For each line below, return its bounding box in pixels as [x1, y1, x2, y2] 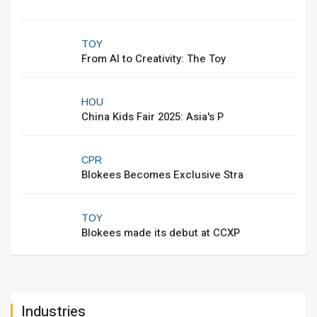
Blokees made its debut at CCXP [81, 225, 240, 241]
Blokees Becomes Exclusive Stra [81, 167, 243, 183]
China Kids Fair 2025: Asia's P [81, 109, 224, 125]
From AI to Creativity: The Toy [81, 51, 226, 67]
